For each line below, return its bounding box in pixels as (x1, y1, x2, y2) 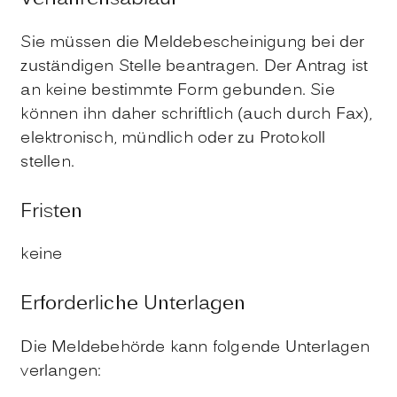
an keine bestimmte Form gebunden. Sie (20, 78, 335, 103)
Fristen (20, 197, 83, 227)
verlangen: (20, 360, 102, 385)
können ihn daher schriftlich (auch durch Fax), (20, 102, 373, 127)
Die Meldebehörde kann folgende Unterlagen (20, 336, 370, 361)
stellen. (20, 150, 74, 175)
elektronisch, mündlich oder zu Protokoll (20, 126, 326, 151)
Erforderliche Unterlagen (20, 290, 246, 320)
